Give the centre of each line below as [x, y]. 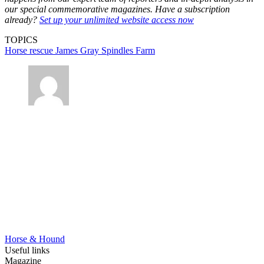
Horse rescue [30, 50]
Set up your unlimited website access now [117, 19]
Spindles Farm [128, 50]
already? [22, 19]
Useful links [27, 250]
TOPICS [21, 39]
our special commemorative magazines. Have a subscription [117, 9]
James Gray [78, 50]
